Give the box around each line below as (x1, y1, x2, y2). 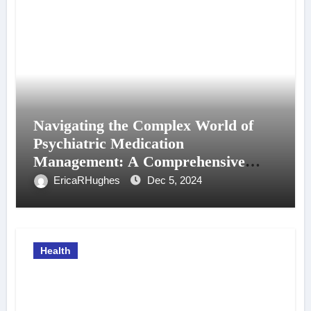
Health (40, 245, 71, 257)
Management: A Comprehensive (33, 153, 245, 171)
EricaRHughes (53, 174, 123, 187)
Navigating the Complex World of (33, 117, 253, 135)
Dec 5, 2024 (146, 174, 202, 187)
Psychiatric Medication (33, 135, 184, 153)
